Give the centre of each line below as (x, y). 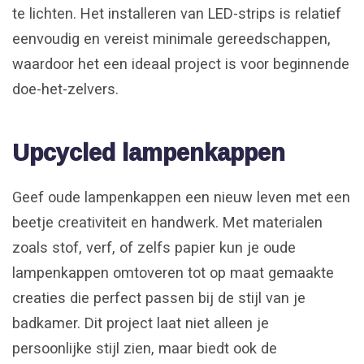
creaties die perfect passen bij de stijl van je (159, 298)
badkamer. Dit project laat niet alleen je (141, 323)
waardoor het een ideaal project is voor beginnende (181, 64)
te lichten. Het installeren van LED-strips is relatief (177, 14)
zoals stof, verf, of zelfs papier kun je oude (154, 248)
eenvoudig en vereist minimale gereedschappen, (171, 39)
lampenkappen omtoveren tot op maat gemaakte (173, 273)
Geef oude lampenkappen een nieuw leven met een (181, 197)
